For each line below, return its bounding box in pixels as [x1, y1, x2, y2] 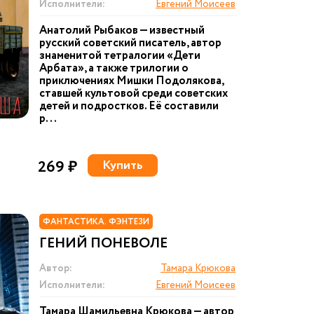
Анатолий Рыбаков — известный [39, 22, 205, 39]
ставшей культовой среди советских [39, 86, 228, 102]
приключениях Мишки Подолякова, [39, 73, 224, 89]
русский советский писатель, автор [39, 35, 221, 51]
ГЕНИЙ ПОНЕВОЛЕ [39, 233, 168, 254]
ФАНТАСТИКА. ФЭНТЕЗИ [43, 216, 149, 228]
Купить [102, 156, 143, 175]
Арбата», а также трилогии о [39, 60, 189, 76]
